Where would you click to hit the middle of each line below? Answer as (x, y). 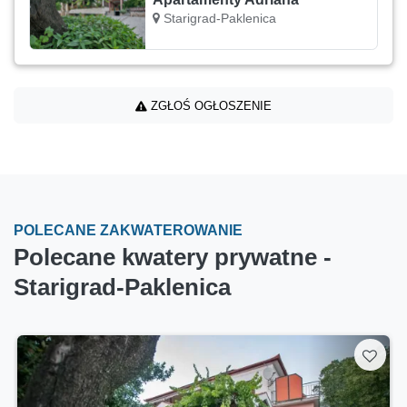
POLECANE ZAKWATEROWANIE (128, 231)
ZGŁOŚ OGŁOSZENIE (209, 105)
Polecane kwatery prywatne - (173, 258)
